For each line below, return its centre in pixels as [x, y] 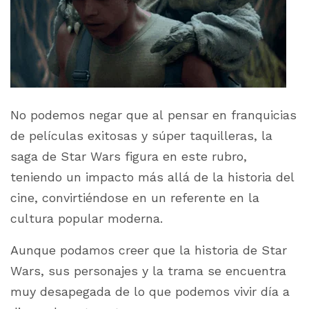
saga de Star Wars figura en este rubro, [129, 156]
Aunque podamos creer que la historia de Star [149, 250]
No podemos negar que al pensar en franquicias [153, 115]
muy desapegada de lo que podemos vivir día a [150, 291]
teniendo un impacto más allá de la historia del [152, 177]
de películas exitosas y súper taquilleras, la [141, 136]
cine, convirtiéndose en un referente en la [135, 198]
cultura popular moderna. [89, 218]
